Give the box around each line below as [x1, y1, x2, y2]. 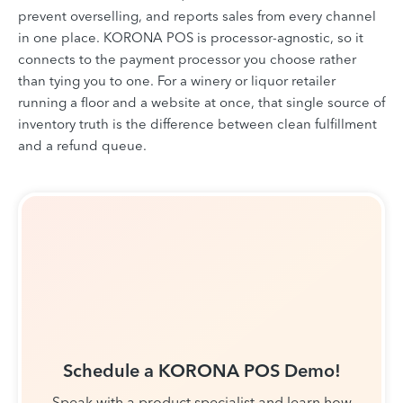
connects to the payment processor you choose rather [18, 49, 356, 67]
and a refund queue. [18, 136, 147, 154]
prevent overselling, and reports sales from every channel [18, 6, 376, 24]
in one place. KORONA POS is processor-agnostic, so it [18, 28, 363, 46]
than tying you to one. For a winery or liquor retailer [18, 71, 336, 89]
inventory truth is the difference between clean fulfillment [18, 114, 377, 132]
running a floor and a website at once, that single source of [18, 93, 385, 111]
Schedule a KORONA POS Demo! [62, 358, 341, 381]
